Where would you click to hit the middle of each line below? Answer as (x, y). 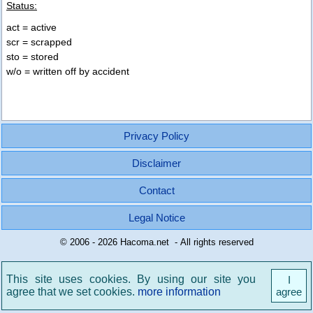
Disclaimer (156, 163)
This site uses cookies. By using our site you (131, 279)
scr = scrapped (39, 42)
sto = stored (32, 57)
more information (179, 292)
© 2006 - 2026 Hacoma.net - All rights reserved (156, 242)
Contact (156, 190)
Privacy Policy (156, 136)
